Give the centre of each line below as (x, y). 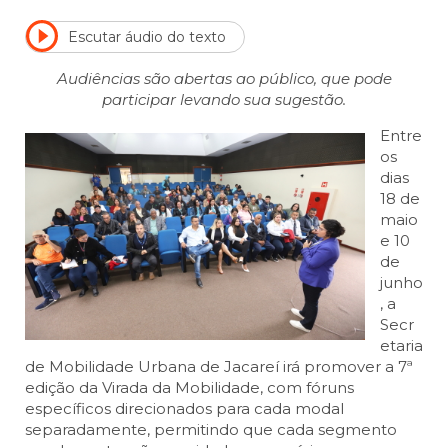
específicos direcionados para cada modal (184, 409)
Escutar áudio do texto (147, 36)
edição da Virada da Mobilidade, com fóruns (189, 388)
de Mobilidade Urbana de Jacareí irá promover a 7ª (219, 367)
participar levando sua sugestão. (224, 100)
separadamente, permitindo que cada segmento (211, 430)
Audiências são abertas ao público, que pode (224, 79)
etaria (401, 346)
